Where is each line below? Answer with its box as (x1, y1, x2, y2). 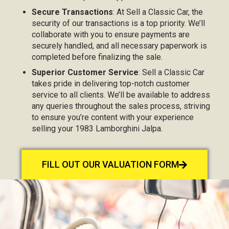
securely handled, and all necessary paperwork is (32, 41, 208, 51)
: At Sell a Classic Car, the (113, 7, 203, 17)
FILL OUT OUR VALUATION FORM (42, 159, 179, 170)
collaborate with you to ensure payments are (32, 30, 190, 39)
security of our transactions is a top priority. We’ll (32, 18, 205, 28)
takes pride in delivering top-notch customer (32, 79, 190, 88)
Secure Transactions (32, 7, 113, 17)
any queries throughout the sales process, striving (32, 101, 211, 111)
